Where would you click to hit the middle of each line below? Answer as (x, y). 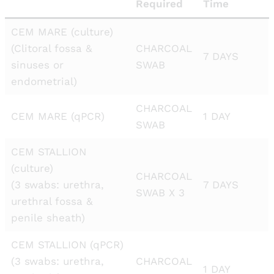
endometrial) (44, 81)
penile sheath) (48, 218)
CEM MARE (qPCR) (57, 116)
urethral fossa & (52, 201)
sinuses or (37, 65)
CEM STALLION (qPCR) (67, 245)
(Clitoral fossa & (51, 48)
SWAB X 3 (160, 193)
